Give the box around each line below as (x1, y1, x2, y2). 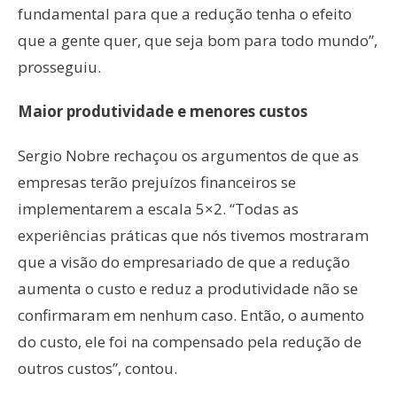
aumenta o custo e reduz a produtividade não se (18, 278, 358, 300)
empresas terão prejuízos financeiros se (18, 172, 296, 193)
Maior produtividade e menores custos (18, 101, 307, 122)
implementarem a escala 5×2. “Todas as (18, 198, 299, 220)
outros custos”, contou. (18, 358, 177, 379)
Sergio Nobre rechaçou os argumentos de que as (18, 145, 359, 167)
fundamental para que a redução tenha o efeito (18, 4, 352, 25)
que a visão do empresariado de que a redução (18, 252, 350, 273)
